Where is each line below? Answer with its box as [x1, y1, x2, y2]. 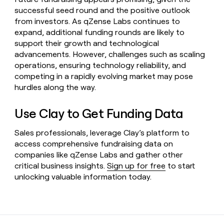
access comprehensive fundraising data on [14, 138, 173, 148]
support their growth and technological [14, 38, 159, 48]
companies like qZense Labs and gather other [14, 149, 183, 159]
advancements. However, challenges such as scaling [14, 49, 205, 59]
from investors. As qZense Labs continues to [14, 16, 180, 26]
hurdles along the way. [14, 82, 96, 92]
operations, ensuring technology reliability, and [14, 60, 186, 70]
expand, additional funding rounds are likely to [14, 27, 185, 37]
